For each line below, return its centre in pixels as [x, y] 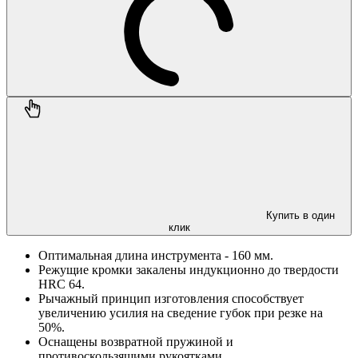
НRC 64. [62, 284]
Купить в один [300, 215]
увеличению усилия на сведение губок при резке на [181, 312]
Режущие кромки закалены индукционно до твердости [189, 269]
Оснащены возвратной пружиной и [136, 341]
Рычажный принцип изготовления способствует [171, 298]
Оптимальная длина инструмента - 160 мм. [156, 255]
